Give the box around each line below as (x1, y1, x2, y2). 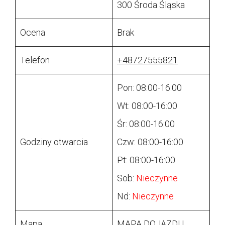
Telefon (20, 55, 50, 66)
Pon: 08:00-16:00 (117, 82, 182, 93)
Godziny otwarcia (20, 137, 88, 148)
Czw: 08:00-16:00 (117, 137, 183, 148)
